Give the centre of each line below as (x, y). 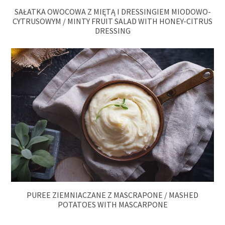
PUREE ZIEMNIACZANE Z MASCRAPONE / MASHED (113, 195)
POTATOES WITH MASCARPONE (113, 205)
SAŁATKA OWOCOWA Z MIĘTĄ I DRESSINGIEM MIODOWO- (113, 11)
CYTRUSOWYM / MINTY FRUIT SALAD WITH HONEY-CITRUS (113, 21)
